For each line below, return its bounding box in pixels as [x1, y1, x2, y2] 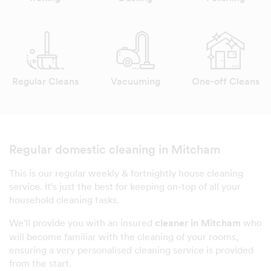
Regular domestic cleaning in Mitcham [9, 142, 220, 157]
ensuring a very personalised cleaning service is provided [9, 243, 253, 256]
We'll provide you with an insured [9, 216, 155, 229]
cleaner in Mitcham [155, 216, 241, 229]
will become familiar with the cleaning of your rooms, [9, 230, 239, 243]
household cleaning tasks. [9, 193, 119, 206]
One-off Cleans [192, 74, 260, 88]
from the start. [9, 256, 71, 269]
